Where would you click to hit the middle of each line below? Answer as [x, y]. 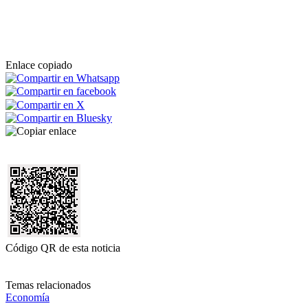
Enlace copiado [39, 65]
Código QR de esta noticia [63, 248]
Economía [27, 298]
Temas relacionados [48, 285]
